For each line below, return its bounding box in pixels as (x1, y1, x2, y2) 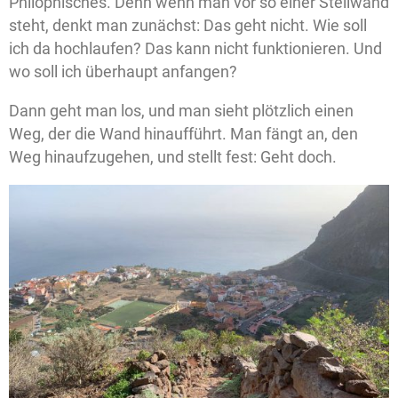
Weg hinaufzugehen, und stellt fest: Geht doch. (9, 147, 337, 167)
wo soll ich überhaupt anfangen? (9, 62, 237, 82)
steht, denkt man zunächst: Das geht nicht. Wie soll (9, 16, 367, 36)
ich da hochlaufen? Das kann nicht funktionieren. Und (9, 39, 382, 59)
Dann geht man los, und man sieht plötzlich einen (9, 101, 354, 121)
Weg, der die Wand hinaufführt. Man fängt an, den (9, 124, 358, 144)
